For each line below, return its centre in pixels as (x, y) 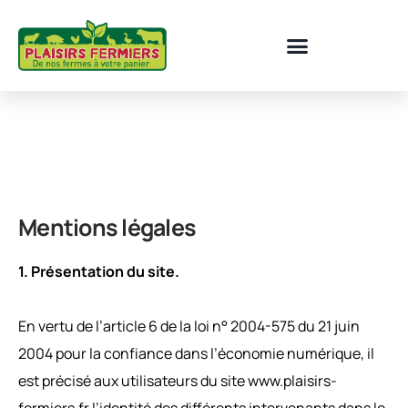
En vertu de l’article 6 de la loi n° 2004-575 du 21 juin (189, 326)
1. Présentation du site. (99, 271)
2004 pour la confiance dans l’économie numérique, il (196, 353)
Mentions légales (107, 227)
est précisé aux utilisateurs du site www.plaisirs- (178, 380)
